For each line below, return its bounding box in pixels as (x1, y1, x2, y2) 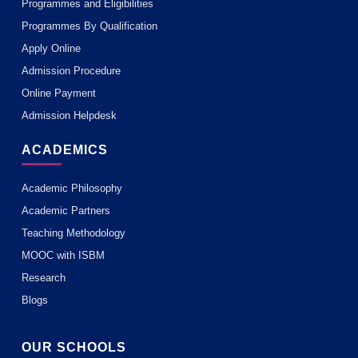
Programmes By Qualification (22, 20, 157, 33)
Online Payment (22, 87, 96, 100)
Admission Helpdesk (22, 109, 117, 122)
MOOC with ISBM (22, 249, 105, 262)
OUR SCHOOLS (22, 340, 126, 355)
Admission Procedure (22, 65, 121, 78)
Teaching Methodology (22, 227, 125, 240)
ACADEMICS (22, 143, 108, 157)
